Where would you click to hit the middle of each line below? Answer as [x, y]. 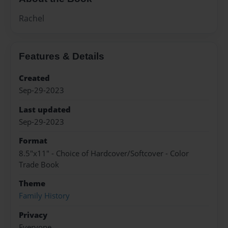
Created [34, 78]
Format [33, 141]
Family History [44, 196]
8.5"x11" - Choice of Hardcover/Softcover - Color [104, 153]
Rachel [32, 18]
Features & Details [62, 56]
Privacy [33, 215]
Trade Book [39, 164]
